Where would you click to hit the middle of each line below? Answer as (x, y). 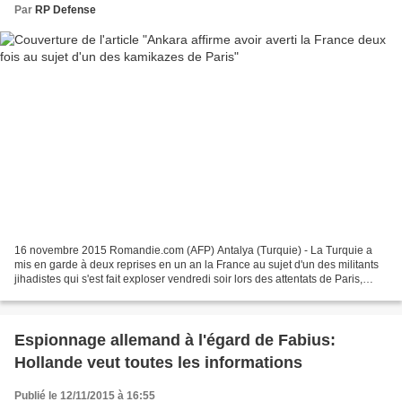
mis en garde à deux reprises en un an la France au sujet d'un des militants (197, 264)
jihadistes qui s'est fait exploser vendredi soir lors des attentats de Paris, (188, 279)
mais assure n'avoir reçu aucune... (97, 293)
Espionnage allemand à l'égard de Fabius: (175, 340)
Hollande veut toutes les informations (158, 362)
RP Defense (66, 10)
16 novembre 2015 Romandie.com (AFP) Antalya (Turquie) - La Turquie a (193, 250)
